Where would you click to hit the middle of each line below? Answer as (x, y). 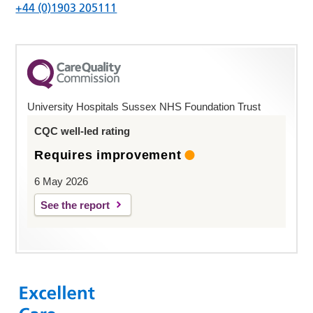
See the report (75, 205)
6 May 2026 (61, 181)
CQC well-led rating (82, 131)
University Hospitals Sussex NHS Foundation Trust (144, 106)
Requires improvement (108, 155)
